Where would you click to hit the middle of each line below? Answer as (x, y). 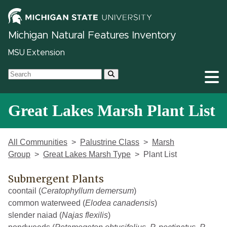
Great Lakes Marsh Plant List (112, 111)
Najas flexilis (85, 215)
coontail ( (25, 191)
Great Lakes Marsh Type (87, 155)
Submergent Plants (56, 179)
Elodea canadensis (120, 203)
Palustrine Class (110, 142)
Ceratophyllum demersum (87, 191)
